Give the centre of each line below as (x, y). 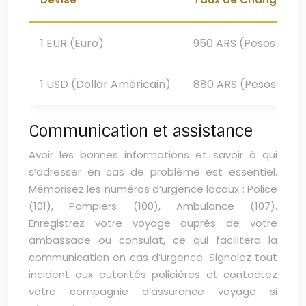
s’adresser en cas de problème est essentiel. (153, 172)
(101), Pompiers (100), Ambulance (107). (153, 206)
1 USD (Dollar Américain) (106, 84)
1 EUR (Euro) (72, 43)
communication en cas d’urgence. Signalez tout (153, 257)
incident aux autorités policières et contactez (153, 274)
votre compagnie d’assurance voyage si (153, 291)
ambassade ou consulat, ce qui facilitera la (153, 240)
